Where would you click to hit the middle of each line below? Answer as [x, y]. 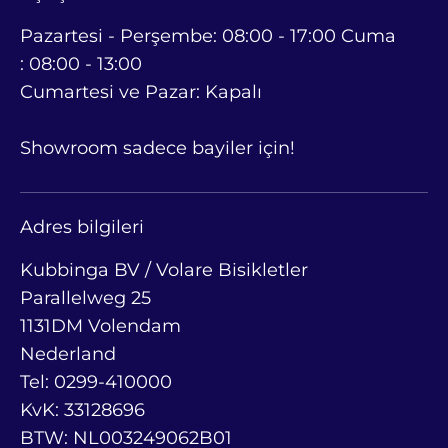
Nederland [68, 354]
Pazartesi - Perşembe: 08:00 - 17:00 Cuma [208, 36]
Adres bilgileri [82, 227]
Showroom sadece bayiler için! [157, 148]
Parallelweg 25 [85, 298]
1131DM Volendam [100, 326]
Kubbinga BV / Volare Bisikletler [164, 270]
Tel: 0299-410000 [96, 382]
